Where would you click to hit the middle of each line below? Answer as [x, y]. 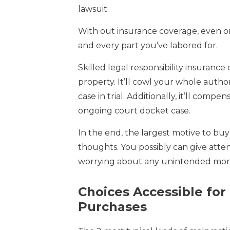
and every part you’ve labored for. [148, 45]
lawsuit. [93, 9]
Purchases [112, 206]
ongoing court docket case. [134, 110]
